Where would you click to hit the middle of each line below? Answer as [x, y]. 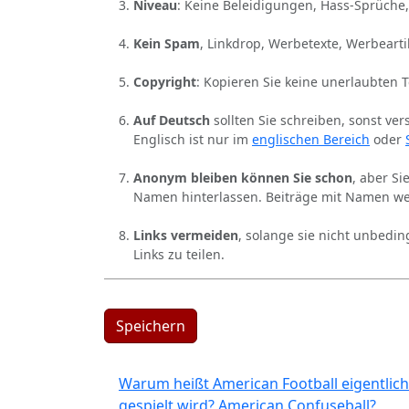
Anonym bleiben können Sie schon [243, 178]
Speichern [151, 326]
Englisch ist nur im [193, 140]
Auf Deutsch [172, 121]
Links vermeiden [186, 236]
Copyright [165, 82]
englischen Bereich [311, 140]
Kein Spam [167, 44]
